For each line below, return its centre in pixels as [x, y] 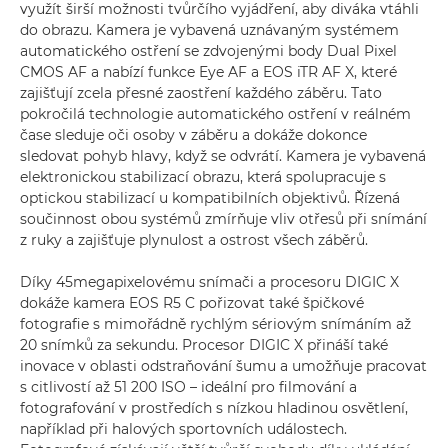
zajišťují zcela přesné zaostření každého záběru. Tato [201, 93]
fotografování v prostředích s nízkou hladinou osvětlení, [214, 408]
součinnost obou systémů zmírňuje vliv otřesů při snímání [223, 219]
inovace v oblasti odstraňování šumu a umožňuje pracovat [223, 366]
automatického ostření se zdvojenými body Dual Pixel [208, 51]
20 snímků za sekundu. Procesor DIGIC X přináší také [204, 345]
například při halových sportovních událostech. [183, 429]
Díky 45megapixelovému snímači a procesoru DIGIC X [209, 282]
